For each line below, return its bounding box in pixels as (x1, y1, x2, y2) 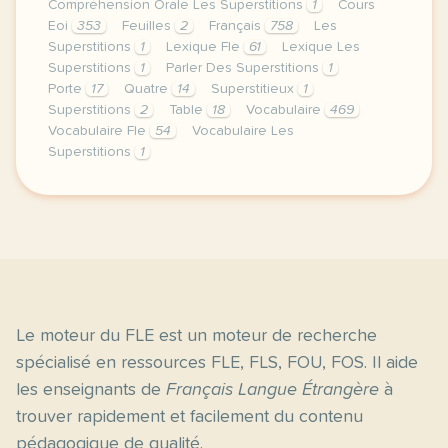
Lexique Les (282, 40, 360, 54)
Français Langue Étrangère (166, 381, 379, 399)
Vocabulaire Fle (48, 124, 150, 138)
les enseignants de (16, 381, 166, 399)
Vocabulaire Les (192, 124, 294, 138)
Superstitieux (211, 82, 298, 96)
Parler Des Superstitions (166, 61, 323, 75)
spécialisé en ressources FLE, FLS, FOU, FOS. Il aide (16, 354, 418, 372)
